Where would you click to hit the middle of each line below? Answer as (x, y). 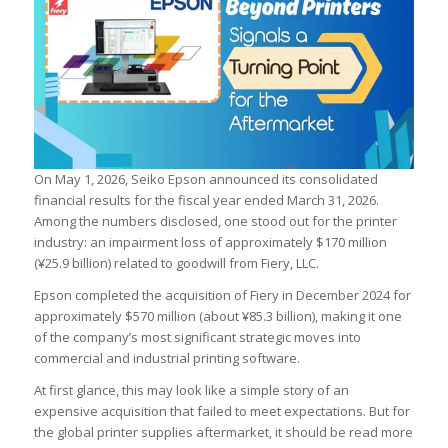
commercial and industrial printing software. (166, 357)
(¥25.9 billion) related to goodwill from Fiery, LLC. (176, 262)
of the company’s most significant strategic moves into (197, 336)
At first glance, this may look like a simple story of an (191, 390)
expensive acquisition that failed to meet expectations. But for (221, 411)
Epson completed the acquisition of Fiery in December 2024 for (222, 294)
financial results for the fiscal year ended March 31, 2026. (206, 199)
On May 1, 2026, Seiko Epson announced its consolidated (205, 178)
